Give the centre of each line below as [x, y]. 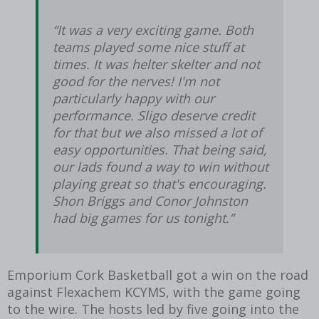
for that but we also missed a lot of [157, 132]
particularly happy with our [134, 98]
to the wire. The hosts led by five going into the [153, 309]
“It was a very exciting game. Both [153, 30]
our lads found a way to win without [161, 166]
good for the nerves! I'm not [136, 81]
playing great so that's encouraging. [159, 183]
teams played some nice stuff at [148, 47]
